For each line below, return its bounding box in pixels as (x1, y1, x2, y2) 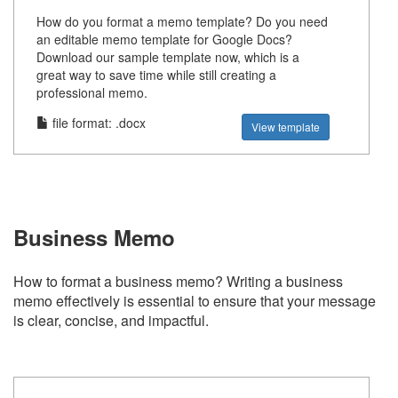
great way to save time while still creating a (36, 66, 276, 84)
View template (251, 119, 321, 134)
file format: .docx (49, 114, 146, 131)
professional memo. (36, 84, 147, 101)
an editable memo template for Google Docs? (36, 30, 292, 48)
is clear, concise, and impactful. (13, 310, 209, 330)
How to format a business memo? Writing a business (13, 271, 343, 291)
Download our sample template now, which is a (36, 48, 299, 66)
